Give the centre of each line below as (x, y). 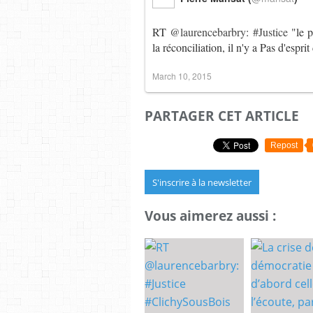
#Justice (270, 32)
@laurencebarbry (208, 32)
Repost (284, 145)
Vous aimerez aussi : (210, 216)
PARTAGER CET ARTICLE (222, 116)
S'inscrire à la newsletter (202, 182)
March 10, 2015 (182, 76)
